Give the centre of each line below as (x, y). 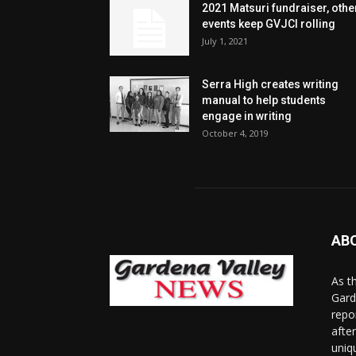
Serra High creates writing (270, 84)
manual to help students (264, 100)
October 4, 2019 (235, 133)
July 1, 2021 (225, 41)
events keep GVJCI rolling (269, 24)
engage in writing (247, 116)
